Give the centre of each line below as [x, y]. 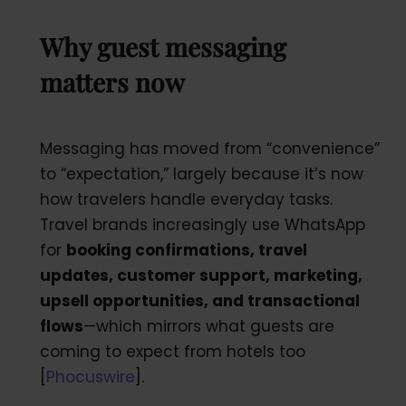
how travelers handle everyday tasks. [186, 199]
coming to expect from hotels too [172, 351]
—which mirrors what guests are [208, 326]
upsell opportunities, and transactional [199, 300]
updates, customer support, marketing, [201, 275]
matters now [112, 82]
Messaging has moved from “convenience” [209, 148]
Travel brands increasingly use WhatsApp [202, 224]
